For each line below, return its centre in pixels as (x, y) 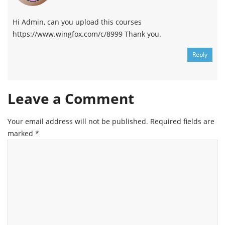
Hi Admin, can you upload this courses (77, 22)
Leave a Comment (71, 99)
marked (21, 134)
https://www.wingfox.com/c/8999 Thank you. (87, 34)
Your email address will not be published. (78, 122)
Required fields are (182, 122)
